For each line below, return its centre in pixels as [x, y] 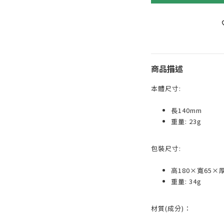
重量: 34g [186, 181]
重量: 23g [186, 121]
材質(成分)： [171, 208]
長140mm [186, 110]
